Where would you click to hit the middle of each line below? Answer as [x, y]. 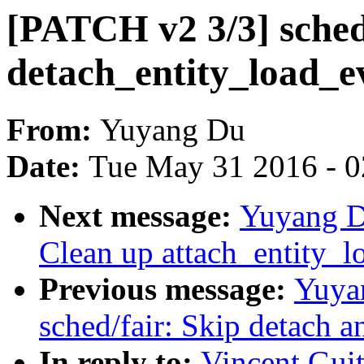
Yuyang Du [173, 130]
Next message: [139, 216]
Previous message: [167, 289]
